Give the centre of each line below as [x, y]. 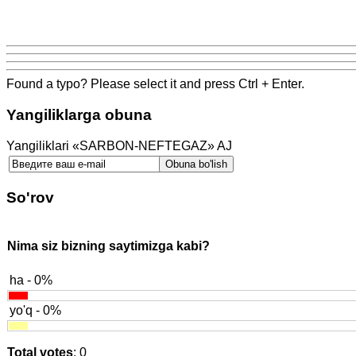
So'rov [30, 198]
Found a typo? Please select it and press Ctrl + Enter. [155, 84]
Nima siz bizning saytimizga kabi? [108, 246]
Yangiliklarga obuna [79, 114]
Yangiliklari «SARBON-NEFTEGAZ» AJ [119, 145]
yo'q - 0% [35, 310]
